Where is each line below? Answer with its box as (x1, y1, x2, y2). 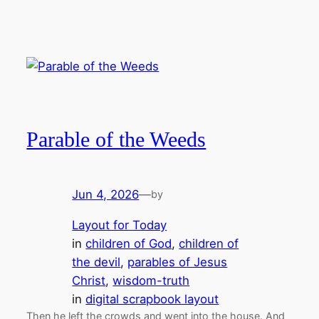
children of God (85, 236, 172, 251)
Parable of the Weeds (26, 127, 206, 151)
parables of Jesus (127, 255, 228, 270)
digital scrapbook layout (85, 292, 219, 307)
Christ (72, 273, 106, 288)
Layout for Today (72, 218, 167, 233)
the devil (72, 255, 121, 270)
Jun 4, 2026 (72, 187, 140, 202)
